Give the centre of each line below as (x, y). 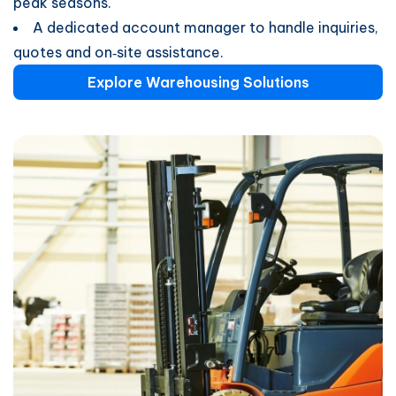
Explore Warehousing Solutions (198, 82)
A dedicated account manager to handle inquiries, (206, 27)
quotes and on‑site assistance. (118, 52)
